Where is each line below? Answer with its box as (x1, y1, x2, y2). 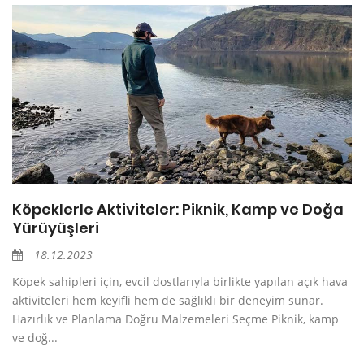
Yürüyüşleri (12, 218, 99, 239)
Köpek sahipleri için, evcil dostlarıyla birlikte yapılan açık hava (12, 274, 348, 290)
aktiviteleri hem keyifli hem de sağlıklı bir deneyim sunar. (12, 292, 323, 309)
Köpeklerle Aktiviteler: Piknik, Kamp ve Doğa (12, 199, 344, 220)
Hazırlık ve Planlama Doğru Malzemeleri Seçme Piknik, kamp (12, 311, 339, 327)
